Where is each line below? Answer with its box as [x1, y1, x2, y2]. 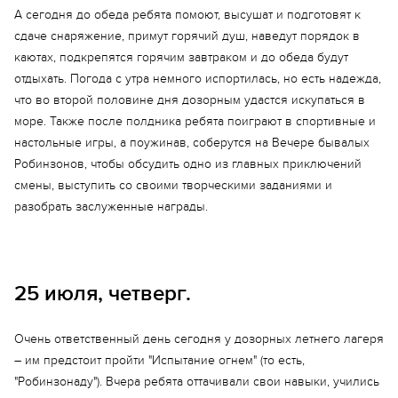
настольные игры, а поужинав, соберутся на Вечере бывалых [14, 135, 370, 150]
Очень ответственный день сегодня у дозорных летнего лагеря [14, 331, 384, 346]
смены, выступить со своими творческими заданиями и [14, 178, 332, 193]
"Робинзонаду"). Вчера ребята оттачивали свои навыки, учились [14, 374, 379, 389]
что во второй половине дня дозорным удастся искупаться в [14, 92, 365, 107]
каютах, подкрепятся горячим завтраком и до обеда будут [14, 50, 348, 65]
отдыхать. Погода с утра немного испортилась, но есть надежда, [14, 71, 381, 86]
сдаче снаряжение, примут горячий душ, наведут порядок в [14, 28, 360, 44]
